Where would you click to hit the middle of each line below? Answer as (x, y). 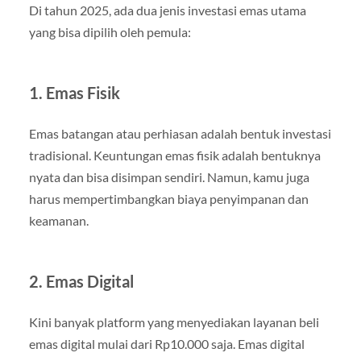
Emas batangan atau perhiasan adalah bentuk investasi (180, 134)
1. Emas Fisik (74, 93)
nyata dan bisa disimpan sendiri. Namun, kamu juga (169, 177)
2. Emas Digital (81, 282)
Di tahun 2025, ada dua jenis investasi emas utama (167, 10)
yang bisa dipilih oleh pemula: (110, 32)
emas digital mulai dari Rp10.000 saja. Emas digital (166, 344)
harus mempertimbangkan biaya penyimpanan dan (168, 199)
